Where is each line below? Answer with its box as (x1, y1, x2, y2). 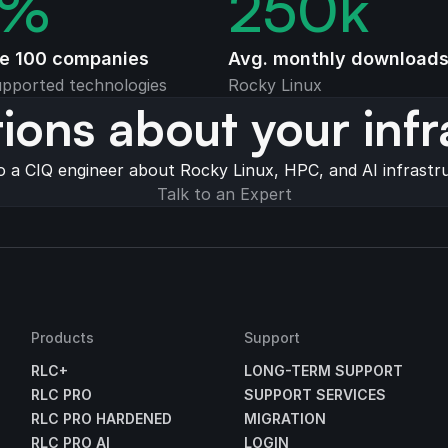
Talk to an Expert (156, 183, 292, 204)
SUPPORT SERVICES (243, 386, 386, 404)
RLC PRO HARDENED (30, 410, 172, 428)
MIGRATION (243, 410, 326, 428)
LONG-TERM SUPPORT (243, 362, 403, 380)
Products (30, 328, 94, 346)
